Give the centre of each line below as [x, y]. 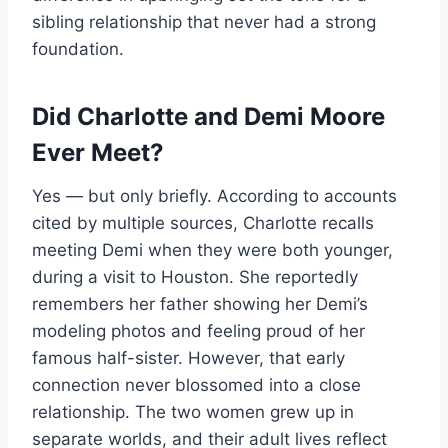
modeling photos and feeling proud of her [198, 331]
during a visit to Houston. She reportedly [195, 277]
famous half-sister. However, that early [188, 358]
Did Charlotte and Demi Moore [208, 117]
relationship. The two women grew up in [193, 412]
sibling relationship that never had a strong [204, 22]
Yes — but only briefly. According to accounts [214, 196]
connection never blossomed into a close [196, 385]
